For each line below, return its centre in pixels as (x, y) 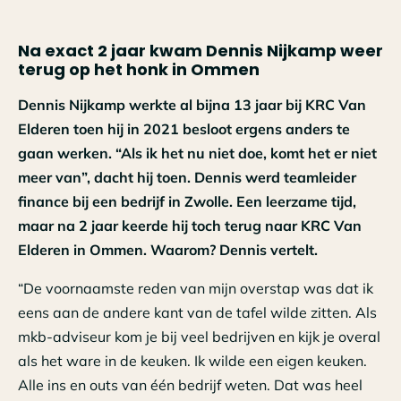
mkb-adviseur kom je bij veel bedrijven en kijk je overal (199, 337)
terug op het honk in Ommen (139, 69)
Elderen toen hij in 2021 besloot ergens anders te (184, 129)
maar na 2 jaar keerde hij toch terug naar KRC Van (190, 226)
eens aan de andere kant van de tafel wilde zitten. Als (197, 312)
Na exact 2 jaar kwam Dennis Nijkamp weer (200, 51)
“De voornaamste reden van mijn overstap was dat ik (196, 288)
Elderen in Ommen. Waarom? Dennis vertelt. (168, 250)
